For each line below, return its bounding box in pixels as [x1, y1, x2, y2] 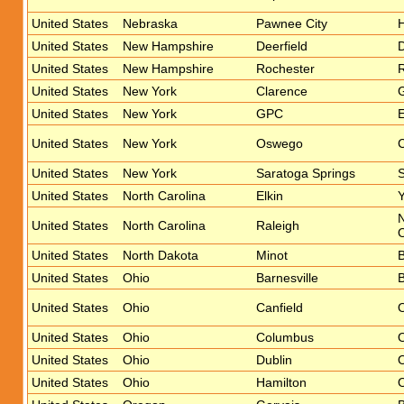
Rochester [256, 61, 315, 76]
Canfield [256, 300, 303, 315]
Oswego [256, 136, 303, 151]
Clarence [256, 84, 308, 98]
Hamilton [256, 375, 307, 390]
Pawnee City [256, 16, 327, 31]
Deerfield [256, 39, 308, 53]
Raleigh [256, 218, 299, 233]
